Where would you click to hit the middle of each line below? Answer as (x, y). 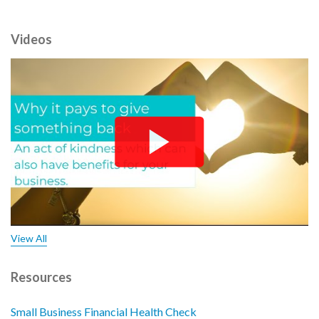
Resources (41, 277)
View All (29, 238)
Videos (31, 39)
